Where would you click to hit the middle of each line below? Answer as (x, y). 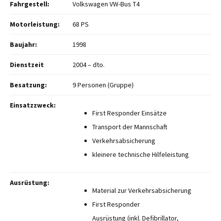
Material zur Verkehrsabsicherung (142, 190)
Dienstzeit (27, 64)
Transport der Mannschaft (130, 127)
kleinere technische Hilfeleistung (141, 154)
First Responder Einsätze (129, 113)
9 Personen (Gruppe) (103, 85)
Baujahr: (23, 44)
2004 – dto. (89, 64)
